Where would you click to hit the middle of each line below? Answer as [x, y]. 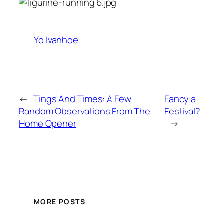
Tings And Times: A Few [82, 99]
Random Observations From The [85, 111]
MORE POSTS [59, 201]
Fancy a [180, 99]
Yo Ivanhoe [56, 40]
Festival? [182, 111]
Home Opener [48, 124]
